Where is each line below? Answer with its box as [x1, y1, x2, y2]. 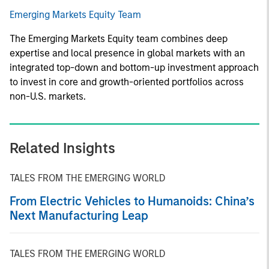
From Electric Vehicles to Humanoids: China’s [10, 193, 255, 208]
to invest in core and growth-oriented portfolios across [10, 76, 244, 88]
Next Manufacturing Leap [10, 208, 148, 223]
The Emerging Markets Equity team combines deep [10, 32, 228, 44]
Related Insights [10, 139, 115, 157]
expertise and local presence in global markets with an [10, 47, 245, 59]
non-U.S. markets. [10, 90, 86, 102]
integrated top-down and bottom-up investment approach [10, 61, 259, 73]
